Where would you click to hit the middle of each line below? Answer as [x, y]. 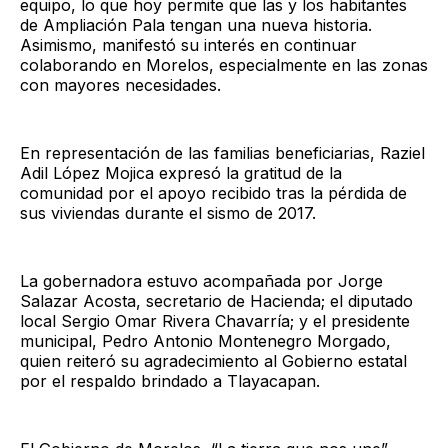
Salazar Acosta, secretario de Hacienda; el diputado [216, 300]
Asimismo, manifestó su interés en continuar [188, 44]
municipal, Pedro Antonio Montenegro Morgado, [205, 340]
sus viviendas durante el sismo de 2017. [168, 212]
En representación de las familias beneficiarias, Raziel [222, 152]
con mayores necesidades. [120, 84]
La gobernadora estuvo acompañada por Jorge [201, 280]
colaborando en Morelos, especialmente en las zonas [224, 64]
